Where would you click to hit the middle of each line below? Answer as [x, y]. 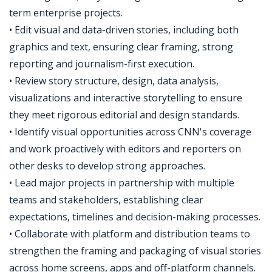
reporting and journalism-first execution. [102, 64]
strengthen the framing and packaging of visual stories [135, 251]
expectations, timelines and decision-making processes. [135, 217]
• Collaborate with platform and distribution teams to [130, 234]
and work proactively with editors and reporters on [125, 149]
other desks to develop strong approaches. [107, 166]
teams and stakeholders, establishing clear [106, 200]
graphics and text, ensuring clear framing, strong [121, 47]
